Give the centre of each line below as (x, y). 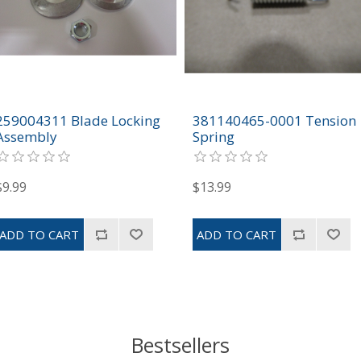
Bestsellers (180, 344)
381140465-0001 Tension (274, 120)
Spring (213, 136)
